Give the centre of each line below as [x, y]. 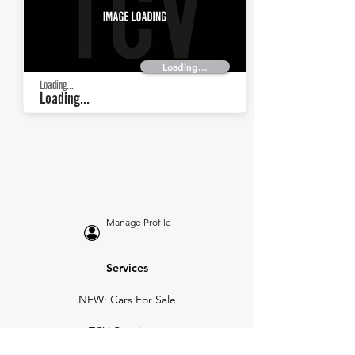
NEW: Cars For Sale [127, 300]
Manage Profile [139, 222]
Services [127, 268]
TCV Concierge [127, 331]
